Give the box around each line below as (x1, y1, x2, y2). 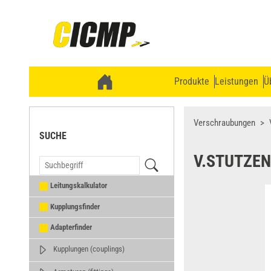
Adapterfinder (50, 223, 92, 232)
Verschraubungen (194, 117, 255, 128)
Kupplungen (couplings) (53, 244, 125, 253)
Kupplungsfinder (50, 201, 100, 211)
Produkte (174, 76, 209, 87)
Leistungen (215, 76, 258, 87)
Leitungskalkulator (50, 181, 107, 190)
